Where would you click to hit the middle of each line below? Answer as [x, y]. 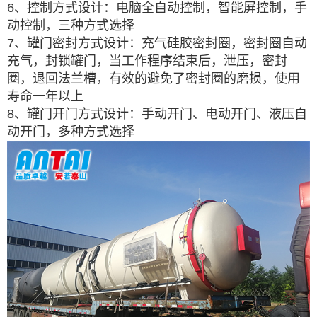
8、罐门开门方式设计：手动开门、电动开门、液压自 [157, 114]
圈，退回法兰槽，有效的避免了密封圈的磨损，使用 [154, 79]
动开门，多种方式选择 [71, 132]
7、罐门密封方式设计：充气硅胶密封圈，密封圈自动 [157, 43]
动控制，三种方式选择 [71, 25]
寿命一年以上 [45, 96]
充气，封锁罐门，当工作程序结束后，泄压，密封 [147, 61]
